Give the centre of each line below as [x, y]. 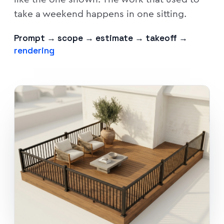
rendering [34, 50]
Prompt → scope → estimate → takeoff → [101, 38]
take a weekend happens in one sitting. [100, 13]
